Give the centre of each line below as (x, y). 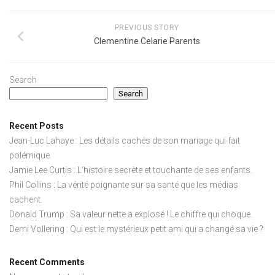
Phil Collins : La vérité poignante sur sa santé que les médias (124, 185)
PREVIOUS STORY (147, 28)
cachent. (26, 200)
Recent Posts (37, 126)
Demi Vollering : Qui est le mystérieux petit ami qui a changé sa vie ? (136, 229)
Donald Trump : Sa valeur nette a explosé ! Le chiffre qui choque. (131, 215)
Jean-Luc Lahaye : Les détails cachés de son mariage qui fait (125, 141)
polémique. (30, 156)
